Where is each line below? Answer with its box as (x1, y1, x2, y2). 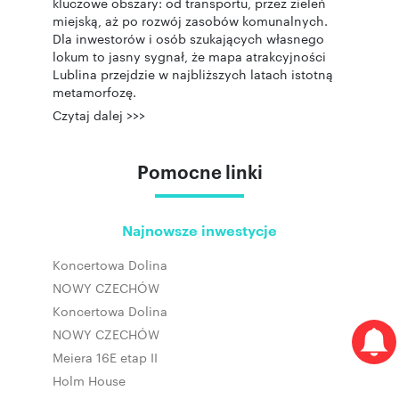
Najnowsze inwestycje (122, 220, 277, 240)
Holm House (53, 371, 126, 389)
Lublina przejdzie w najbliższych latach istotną (53, 65, 333, 83)
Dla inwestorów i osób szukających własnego (53, 29, 324, 47)
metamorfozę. (53, 83, 136, 101)
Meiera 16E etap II (53, 348, 158, 366)
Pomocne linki (136, 159, 263, 183)
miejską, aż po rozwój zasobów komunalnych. (53, 12, 328, 29)
